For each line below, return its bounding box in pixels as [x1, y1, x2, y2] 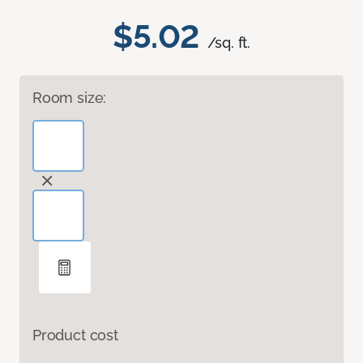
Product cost [32, 327, 118, 344]
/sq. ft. [207, 34, 251, 52]
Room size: [32, 89, 107, 107]
